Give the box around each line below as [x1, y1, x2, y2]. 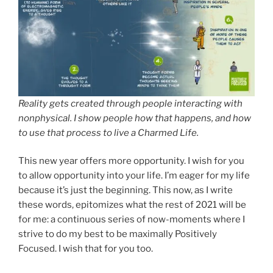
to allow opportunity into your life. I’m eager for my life [18, 170, 250, 182]
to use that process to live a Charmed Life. [18, 127, 199, 138]
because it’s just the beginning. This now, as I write [18, 185, 233, 196]
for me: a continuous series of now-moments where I [18, 214, 245, 225]
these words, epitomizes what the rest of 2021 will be [18, 199, 246, 211]
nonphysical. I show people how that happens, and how [18, 112, 251, 124]
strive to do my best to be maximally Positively [18, 229, 217, 240]
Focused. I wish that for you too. [18, 243, 153, 255]
